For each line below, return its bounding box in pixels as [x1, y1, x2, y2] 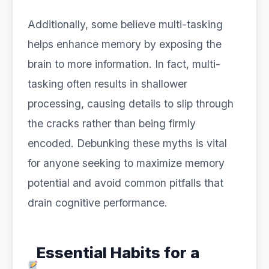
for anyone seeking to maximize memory [28, 157, 225, 169]
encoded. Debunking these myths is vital [28, 137, 227, 150]
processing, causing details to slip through [28, 97, 234, 110]
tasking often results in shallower [28, 77, 187, 90]
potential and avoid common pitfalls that [28, 177, 223, 189]
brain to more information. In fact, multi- [28, 58, 220, 70]
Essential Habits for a [37, 243, 200, 262]
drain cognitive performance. [28, 196, 168, 209]
